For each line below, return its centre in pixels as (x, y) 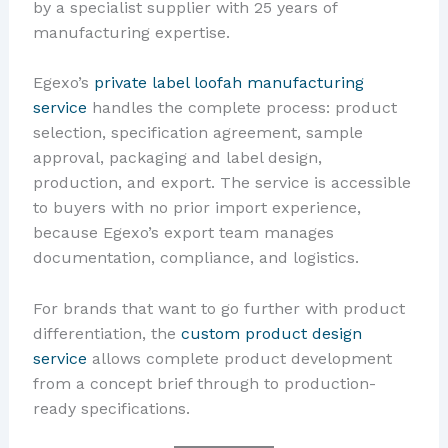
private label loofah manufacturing (228, 83)
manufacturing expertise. (131, 32)
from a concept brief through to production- (204, 383)
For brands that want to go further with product (218, 308)
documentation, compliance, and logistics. (195, 258)
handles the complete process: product (241, 108)
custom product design (271, 333)
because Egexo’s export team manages (183, 233)
